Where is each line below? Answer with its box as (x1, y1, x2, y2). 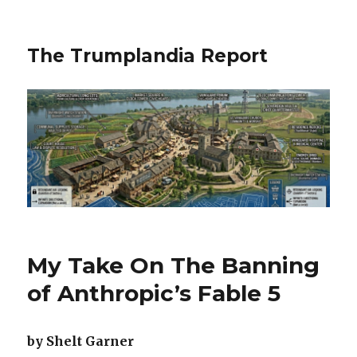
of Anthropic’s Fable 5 (27, 280, 281, 308)
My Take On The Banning (27, 252, 320, 280)
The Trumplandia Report (27, 45, 269, 67)
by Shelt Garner (27, 333, 135, 350)
